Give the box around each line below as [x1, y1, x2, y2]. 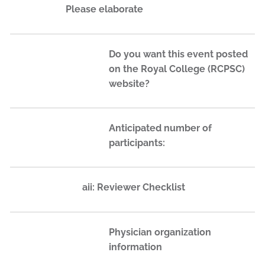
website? [109, 77, 150, 89]
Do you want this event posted [109, 48, 248, 60]
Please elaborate [66, 4, 143, 15]
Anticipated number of [109, 122, 212, 134]
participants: [109, 137, 165, 149]
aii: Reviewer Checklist [82, 182, 185, 193]
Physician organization [109, 226, 211, 238]
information [109, 241, 162, 253]
